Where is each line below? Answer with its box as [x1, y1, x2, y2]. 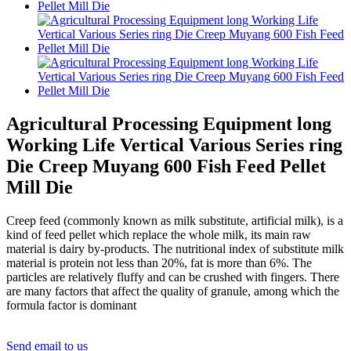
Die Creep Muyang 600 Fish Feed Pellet [6, 155, 326, 176]
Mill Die [6, 176, 73, 197]
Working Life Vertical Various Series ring [6, 134, 342, 155]
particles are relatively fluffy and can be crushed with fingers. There [6, 270, 339, 284]
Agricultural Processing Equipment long [6, 113, 331, 134]
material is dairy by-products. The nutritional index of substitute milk [6, 241, 344, 255]
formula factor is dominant [6, 298, 136, 312]
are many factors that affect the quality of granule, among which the [6, 284, 339, 298]
